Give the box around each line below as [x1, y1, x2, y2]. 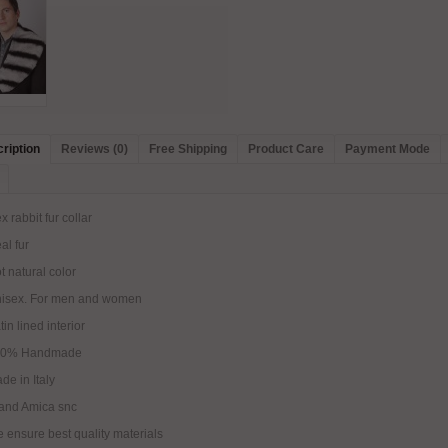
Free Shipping [149, 141, 227, 156]
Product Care [248, 141, 324, 156]
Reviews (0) [61, 141, 128, 156]
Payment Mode [345, 141, 430, 156]
